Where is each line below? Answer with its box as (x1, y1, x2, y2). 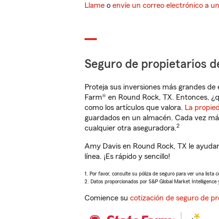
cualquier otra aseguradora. (85, 124, 176, 132)
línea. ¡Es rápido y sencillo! (85, 153, 170, 160)
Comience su (85, 194, 130, 202)
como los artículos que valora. (85, 104, 185, 111)
